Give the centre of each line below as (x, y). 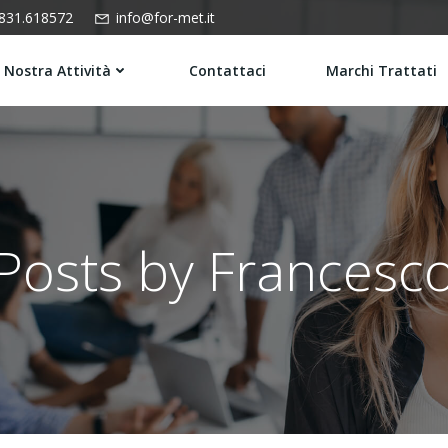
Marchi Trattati (381, 70)
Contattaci (227, 70)
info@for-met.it (165, 17)
